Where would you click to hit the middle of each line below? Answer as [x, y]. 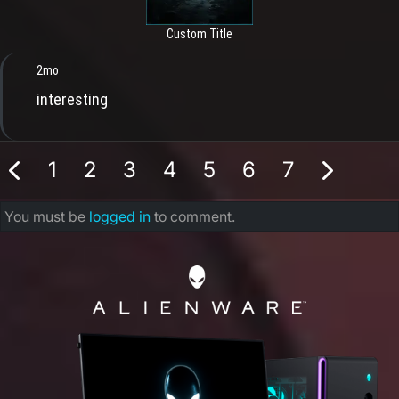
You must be [47, 216]
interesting [72, 99]
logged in [120, 216]
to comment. [193, 216]
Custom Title [199, 33]
